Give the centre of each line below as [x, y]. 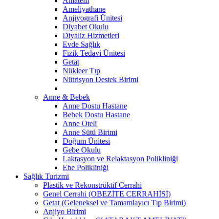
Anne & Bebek [66, 97]
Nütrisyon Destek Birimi [100, 79]
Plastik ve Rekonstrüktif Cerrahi [92, 185]
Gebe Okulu [82, 150]
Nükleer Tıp [81, 70]
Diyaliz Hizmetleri [91, 35]
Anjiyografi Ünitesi [92, 18]
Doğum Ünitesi [86, 141]
